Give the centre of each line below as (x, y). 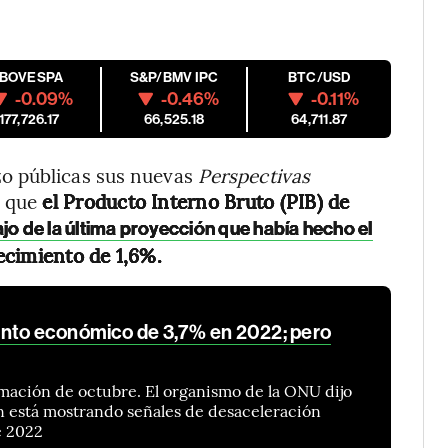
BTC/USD (319, 77)
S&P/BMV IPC (174, 77)
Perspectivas (254, 175)
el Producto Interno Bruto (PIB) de (193, 201)
